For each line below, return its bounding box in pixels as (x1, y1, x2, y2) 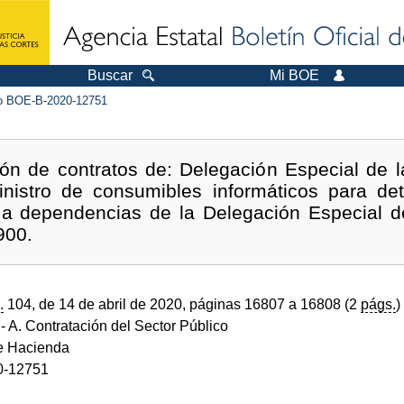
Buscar (87, 68, 133, 83)
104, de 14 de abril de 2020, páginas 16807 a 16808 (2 (4, 296, 361, 312)
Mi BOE (270, 68, 319, 83)
